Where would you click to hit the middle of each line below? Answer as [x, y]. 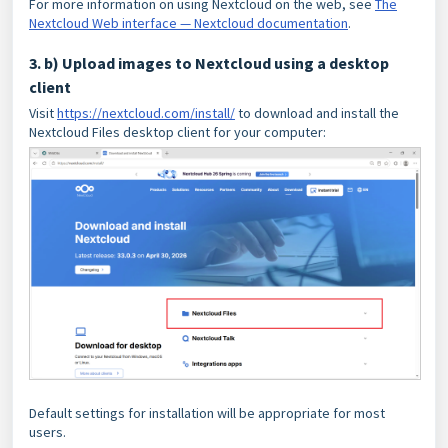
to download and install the [317, 112]
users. [49, 432]
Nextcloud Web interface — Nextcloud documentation [188, 22]
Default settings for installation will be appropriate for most [207, 413]
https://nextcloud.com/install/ [146, 112]
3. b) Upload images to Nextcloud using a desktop [209, 62]
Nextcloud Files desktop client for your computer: [177, 131]
